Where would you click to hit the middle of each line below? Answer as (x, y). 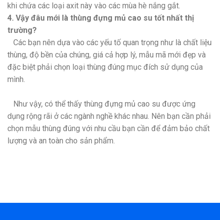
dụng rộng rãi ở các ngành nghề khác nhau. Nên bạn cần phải (109, 116)
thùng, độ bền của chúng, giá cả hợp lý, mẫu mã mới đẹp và (107, 55)
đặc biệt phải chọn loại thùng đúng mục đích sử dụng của (105, 67)
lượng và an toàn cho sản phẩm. (61, 140)
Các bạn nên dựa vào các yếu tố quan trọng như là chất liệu (110, 42)
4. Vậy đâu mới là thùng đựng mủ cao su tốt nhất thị (101, 18)
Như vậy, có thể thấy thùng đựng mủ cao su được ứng (101, 104)
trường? (22, 30)
